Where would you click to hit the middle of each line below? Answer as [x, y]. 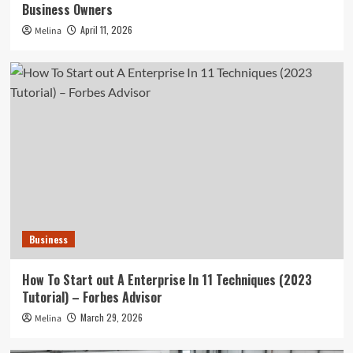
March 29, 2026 [111, 317]
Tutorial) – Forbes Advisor [92, 297]
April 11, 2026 [106, 29]
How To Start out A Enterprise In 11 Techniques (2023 [167, 279]
